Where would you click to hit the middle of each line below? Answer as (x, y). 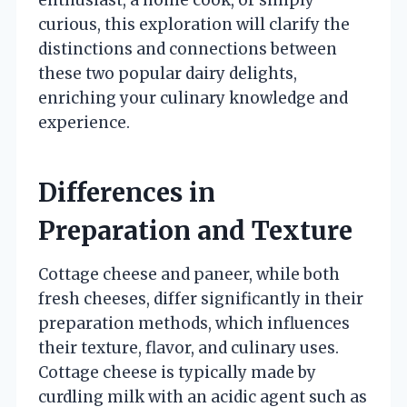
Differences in (127, 192)
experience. (84, 122)
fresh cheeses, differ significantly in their (201, 298)
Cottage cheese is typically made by (177, 372)
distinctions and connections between (188, 49)
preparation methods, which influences (194, 323)
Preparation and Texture (195, 230)
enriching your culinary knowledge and (193, 98)
